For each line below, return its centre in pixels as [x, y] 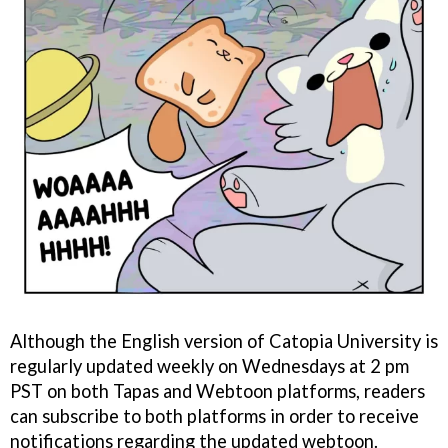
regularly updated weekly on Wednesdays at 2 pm [209, 366]
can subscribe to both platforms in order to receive [214, 416]
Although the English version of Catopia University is [224, 341]
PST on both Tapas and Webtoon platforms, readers [217, 391]
